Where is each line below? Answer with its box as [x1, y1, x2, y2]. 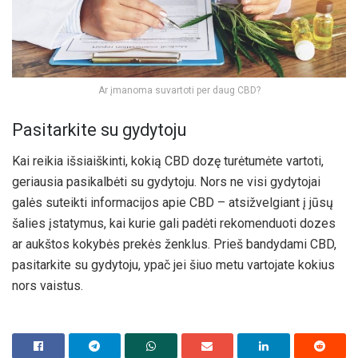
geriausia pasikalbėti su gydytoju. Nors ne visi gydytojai [12, 173, 320, 189]
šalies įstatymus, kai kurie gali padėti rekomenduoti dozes [12, 215, 336, 231]
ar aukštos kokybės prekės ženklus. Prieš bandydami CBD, [12, 236, 336, 252]
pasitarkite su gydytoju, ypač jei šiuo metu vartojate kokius [12, 257, 335, 272]
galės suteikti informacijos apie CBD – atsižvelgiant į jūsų [12, 194, 333, 210]
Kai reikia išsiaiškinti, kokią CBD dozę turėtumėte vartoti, [12, 153, 324, 169]
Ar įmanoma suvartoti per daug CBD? [97, 85, 261, 97]
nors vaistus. [12, 277, 83, 293]
